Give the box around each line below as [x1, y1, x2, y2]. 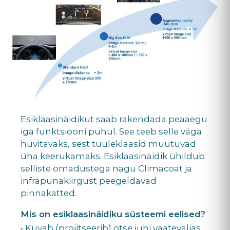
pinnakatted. [21, 187, 76, 198]
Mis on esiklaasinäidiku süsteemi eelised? [21, 208, 205, 219]
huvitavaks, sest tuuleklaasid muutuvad [21, 138, 196, 149]
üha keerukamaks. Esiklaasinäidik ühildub [21, 150, 205, 161]
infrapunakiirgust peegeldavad [21, 175, 157, 186]
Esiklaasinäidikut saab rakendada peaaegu [21, 113, 207, 124]
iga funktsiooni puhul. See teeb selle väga [21, 126, 202, 137]
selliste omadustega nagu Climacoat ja [21, 163, 192, 174]
